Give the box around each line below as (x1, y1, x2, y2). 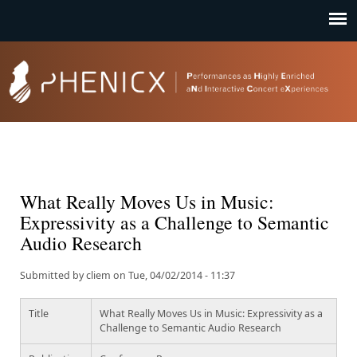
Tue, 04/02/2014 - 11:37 (128, 269, 235, 282)
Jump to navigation (127, 2, 229, 18)
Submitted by (20, 269, 86, 282)
